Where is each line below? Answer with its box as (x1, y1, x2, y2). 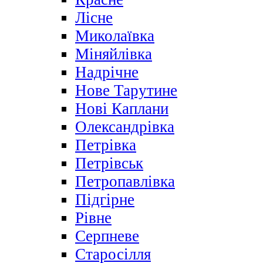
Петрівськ (75, 154, 143, 173)
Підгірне (75, 191, 134, 209)
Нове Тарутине (75, 82, 177, 100)
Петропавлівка (75, 173, 175, 191)
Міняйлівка (75, 45, 152, 63)
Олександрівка (75, 118, 174, 136)
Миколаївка (75, 27, 154, 45)
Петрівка (75, 136, 136, 154)
